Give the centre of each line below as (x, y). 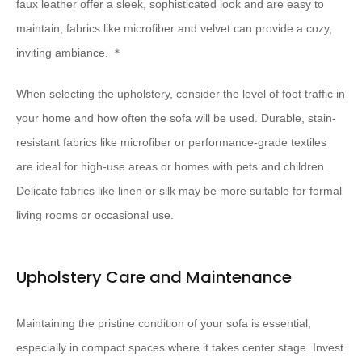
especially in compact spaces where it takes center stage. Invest (180, 348)
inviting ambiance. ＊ (69, 53)
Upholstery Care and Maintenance (154, 278)
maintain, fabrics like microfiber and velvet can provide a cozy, (174, 29)
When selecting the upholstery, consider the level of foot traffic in (181, 94)
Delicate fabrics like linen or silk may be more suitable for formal (179, 191)
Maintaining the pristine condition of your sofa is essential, (164, 324)
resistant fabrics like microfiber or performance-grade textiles (171, 143)
